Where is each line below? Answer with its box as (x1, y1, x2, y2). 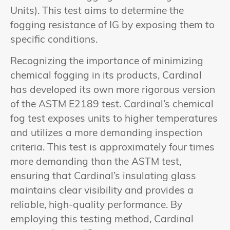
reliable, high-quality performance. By (10, 201, 182, 211)
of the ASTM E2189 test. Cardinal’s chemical (10, 100, 214, 110)
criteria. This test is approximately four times (10, 143, 215, 154)
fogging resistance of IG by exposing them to (10, 21, 215, 31)
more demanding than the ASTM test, (10, 158, 181, 168)
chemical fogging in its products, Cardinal (10, 71, 202, 82)
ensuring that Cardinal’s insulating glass (10, 172, 196, 182)
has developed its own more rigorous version (10, 86, 215, 96)
